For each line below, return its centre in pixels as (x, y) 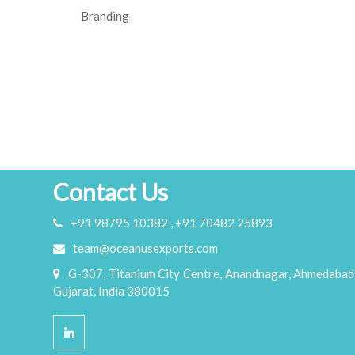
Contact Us (111, 192)
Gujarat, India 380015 (112, 291)
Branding (105, 16)
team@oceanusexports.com (146, 248)
